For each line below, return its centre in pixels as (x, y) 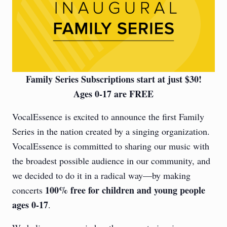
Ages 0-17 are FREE (113, 94)
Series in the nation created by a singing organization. (111, 131)
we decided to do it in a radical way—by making (101, 176)
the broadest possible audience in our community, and (111, 161)
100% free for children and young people (125, 190)
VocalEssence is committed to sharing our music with (111, 146)
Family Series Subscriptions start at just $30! (113, 79)
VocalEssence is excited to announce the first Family (108, 117)
